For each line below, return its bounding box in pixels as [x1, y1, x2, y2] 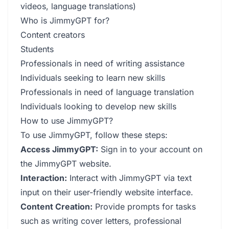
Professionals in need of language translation [20, 87, 194, 97]
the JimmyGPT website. [20, 158, 111, 169]
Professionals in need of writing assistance [20, 58, 185, 68]
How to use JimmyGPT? [20, 116, 113, 126]
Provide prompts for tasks [93, 201, 196, 212]
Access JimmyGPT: [20, 144, 98, 154]
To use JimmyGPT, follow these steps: [20, 130, 168, 140]
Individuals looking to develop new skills [20, 101, 176, 111]
